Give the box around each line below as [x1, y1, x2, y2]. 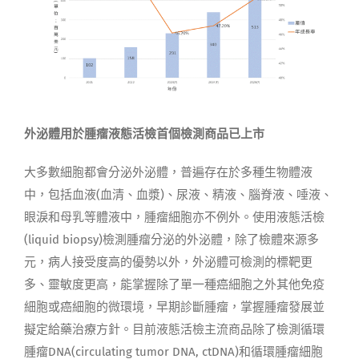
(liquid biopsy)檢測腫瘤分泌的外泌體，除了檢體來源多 [23, 232, 319, 248]
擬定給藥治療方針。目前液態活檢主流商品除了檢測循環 [23, 322, 325, 337]
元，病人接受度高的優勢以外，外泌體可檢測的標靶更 [23, 255, 313, 270]
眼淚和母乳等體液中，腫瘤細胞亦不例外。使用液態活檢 [23, 210, 325, 225]
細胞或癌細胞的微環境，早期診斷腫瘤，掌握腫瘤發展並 [23, 300, 325, 315]
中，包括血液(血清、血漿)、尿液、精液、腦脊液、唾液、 [23, 188, 333, 203]
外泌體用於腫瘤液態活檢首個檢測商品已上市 [23, 127, 264, 142]
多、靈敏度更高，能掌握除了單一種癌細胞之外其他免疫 [23, 277, 325, 292]
